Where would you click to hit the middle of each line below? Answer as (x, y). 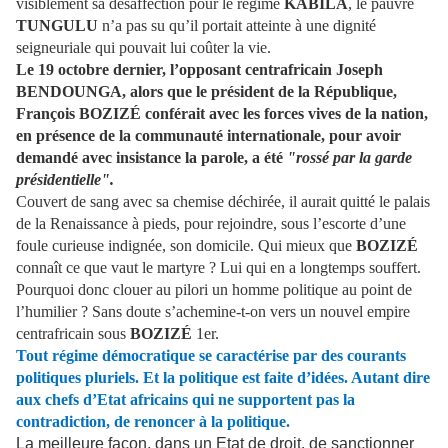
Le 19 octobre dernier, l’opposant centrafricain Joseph (199, 70)
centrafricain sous (73, 334)
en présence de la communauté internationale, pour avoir (208, 136)
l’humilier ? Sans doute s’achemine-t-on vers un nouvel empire (213, 312)
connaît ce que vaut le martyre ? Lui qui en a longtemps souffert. (218, 268)
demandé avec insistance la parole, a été (151, 158)
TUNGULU (57, 26)
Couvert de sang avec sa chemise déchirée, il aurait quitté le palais (223, 202)
